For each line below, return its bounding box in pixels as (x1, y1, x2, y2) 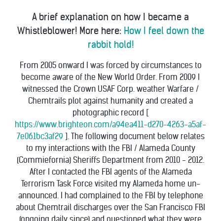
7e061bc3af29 (16, 132, 63, 141)
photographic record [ (73, 108, 148, 117)
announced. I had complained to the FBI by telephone (18, 191, 203, 200)
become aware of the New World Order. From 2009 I (21, 73, 200, 82)
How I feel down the (123, 25, 204, 37)
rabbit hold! (87, 39, 134, 50)
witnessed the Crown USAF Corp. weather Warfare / (22, 84, 199, 94)
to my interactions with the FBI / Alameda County (26, 144, 195, 153)
